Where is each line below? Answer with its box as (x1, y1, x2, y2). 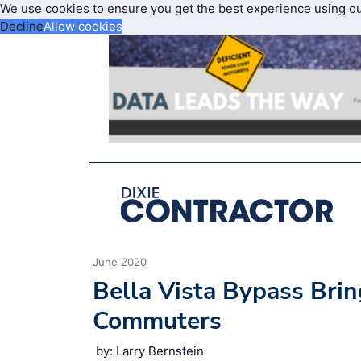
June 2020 (93, 255, 147, 268)
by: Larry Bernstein (96, 342, 204, 359)
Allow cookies (44, 19, 122, 34)
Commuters (93, 304, 222, 338)
